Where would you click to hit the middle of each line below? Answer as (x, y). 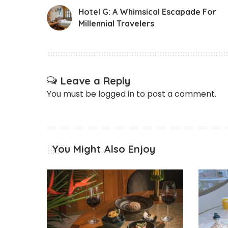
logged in (116, 94)
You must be (73, 94)
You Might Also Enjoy (104, 149)
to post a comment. (175, 94)
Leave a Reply (95, 80)
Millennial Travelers (116, 23)
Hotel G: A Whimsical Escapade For (147, 11)
